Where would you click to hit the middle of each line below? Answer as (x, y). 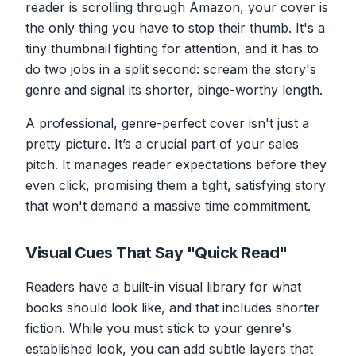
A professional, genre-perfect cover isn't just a (167, 123)
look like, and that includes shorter (214, 307)
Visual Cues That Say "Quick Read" (157, 252)
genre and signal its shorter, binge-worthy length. (174, 89)
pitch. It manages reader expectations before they (176, 164)
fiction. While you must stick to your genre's (159, 328)
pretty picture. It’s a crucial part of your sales (162, 143)
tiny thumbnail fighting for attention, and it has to (172, 48)
